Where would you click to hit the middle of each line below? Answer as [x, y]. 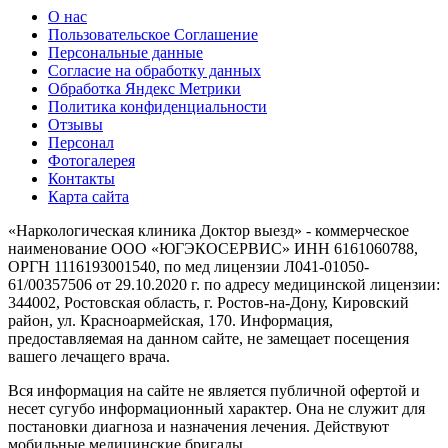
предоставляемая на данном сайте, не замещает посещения [208, 339]
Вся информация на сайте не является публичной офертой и [214, 391]
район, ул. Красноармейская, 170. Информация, [170, 321]
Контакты [81, 179]
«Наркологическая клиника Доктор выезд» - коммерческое [208, 231]
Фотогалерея [91, 161]
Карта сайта [88, 197]
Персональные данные [125, 53]
